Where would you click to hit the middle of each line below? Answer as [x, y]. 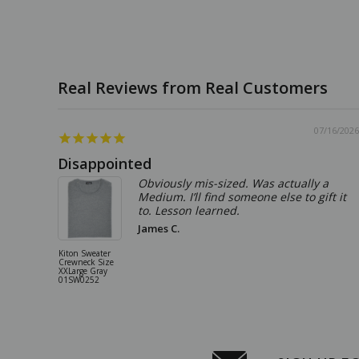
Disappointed [105, 163]
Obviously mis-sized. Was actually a [233, 183]
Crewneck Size [86, 262]
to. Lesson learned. [189, 210]
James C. [159, 228]
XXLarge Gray [83, 270]
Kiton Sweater [85, 253]
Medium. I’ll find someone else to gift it [242, 196]
